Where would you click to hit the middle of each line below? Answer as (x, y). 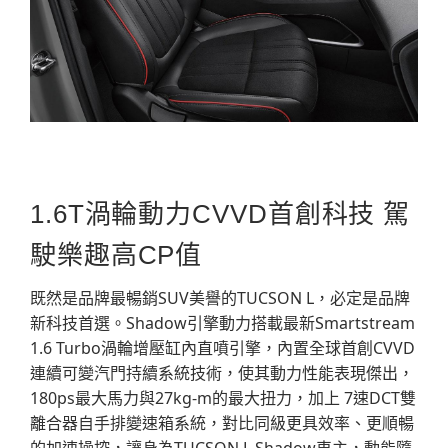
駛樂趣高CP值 (116, 255)
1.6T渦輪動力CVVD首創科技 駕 (220, 214)
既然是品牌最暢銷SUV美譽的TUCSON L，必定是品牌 (220, 298)
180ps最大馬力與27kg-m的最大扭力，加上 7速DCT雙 (223, 398)
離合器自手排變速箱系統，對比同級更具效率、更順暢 (222, 423)
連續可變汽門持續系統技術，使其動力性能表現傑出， (222, 373)
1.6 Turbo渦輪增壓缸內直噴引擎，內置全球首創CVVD (222, 348)
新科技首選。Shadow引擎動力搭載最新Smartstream (222, 323)
